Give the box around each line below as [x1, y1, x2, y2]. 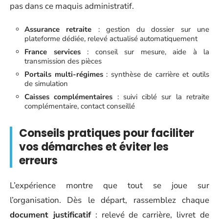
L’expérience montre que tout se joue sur [10, 180, 209, 192]
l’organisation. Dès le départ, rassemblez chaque [10, 195, 209, 206]
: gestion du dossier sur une [91, 24, 210, 34]
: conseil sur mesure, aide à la [80, 46, 209, 57]
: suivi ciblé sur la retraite [112, 91, 210, 102]
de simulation [24, 78, 68, 88]
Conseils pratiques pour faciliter [19, 125, 194, 141]
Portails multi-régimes [24, 69, 103, 79]
